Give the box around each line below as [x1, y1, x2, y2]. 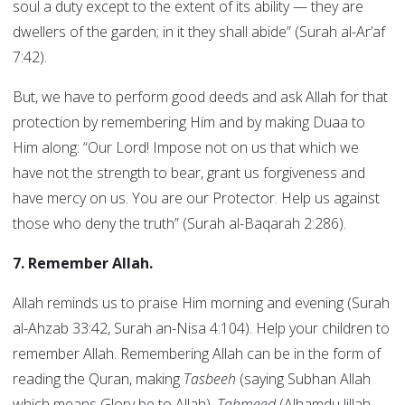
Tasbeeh [184, 369, 236, 390]
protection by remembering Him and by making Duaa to [13, 112, 365, 133]
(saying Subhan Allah [236, 369, 371, 390]
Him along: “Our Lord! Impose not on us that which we [13, 137, 359, 158]
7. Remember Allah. [13, 253, 153, 274]
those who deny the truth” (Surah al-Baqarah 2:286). [13, 213, 346, 234]
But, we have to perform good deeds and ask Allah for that [13, 87, 388, 108]
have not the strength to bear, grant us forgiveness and [13, 163, 365, 184]
